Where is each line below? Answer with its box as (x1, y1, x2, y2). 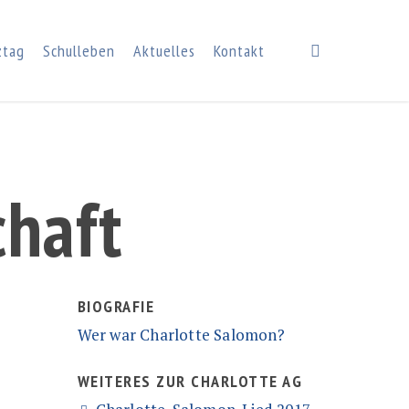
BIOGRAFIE (77, 296, 155, 317)
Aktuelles (133, 39, 195, 61)
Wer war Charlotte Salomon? (77, 324, 285, 345)
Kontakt (214, 39, 265, 61)
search (320, 38, 371, 61)
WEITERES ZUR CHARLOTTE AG (77, 371, 303, 392)
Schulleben (43, 39, 115, 61)
